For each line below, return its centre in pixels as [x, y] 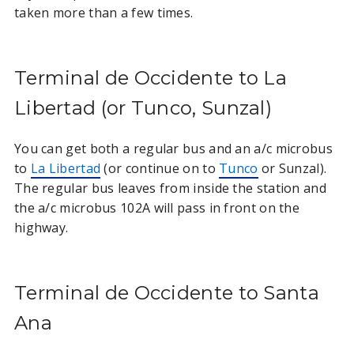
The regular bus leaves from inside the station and [170, 188]
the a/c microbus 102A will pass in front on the [157, 207]
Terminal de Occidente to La [151, 77]
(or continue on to [160, 168]
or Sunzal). [292, 168]
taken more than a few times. [104, 12]
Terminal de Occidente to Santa [166, 293]
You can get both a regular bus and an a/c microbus [173, 148]
